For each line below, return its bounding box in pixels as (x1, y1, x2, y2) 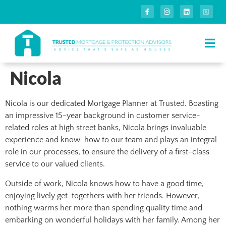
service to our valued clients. (5, 159, 107, 169)
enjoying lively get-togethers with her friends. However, (5, 191, 199, 200)
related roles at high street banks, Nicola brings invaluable (5, 123, 206, 133)
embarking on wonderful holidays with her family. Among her (5, 215, 220, 224)
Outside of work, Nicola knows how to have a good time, (5, 179, 204, 188)
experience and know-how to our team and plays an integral (5, 135, 217, 145)
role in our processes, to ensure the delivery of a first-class (5, 147, 209, 157)
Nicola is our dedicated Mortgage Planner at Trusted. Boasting (5, 99, 218, 108)
